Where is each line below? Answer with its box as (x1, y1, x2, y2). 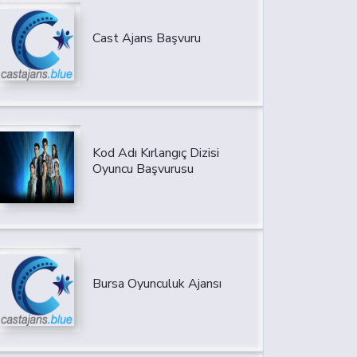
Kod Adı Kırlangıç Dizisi (92, 144, 219, 163)
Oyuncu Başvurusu (92, 160, 194, 178)
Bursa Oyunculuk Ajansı (92, 275, 222, 293)
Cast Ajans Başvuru (92, 29, 201, 48)
